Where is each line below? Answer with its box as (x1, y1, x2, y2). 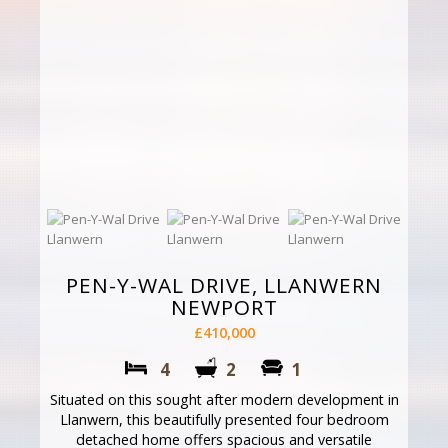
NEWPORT (170, 292, 278, 321)
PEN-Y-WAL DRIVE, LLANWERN (66, 270, 382, 299)
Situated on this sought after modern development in (49, 389, 399, 409)
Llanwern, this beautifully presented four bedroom (59, 409, 389, 429)
